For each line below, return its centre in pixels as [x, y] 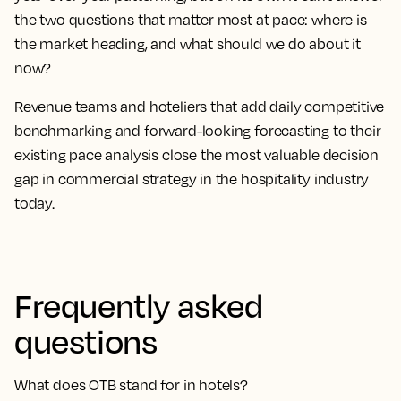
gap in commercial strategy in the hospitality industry [192, 179]
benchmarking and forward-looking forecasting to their [198, 131]
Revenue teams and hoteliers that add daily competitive [200, 107]
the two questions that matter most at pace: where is [191, 20]
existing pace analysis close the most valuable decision [197, 155]
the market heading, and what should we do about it [188, 44]
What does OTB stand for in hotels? [131, 385]
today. [34, 203]
